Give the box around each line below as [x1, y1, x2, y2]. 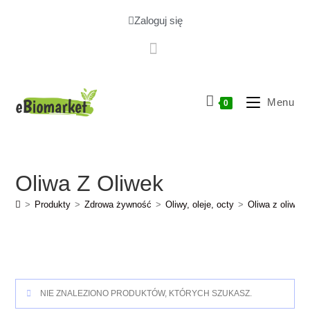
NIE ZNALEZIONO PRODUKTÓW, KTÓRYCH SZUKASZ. [38, 289, 253, 298]
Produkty [35, 199, 71, 210]
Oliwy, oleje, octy [165, 199, 235, 210]
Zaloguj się [134, 15, 183, 26]
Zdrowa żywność [84, 199, 152, 210]
